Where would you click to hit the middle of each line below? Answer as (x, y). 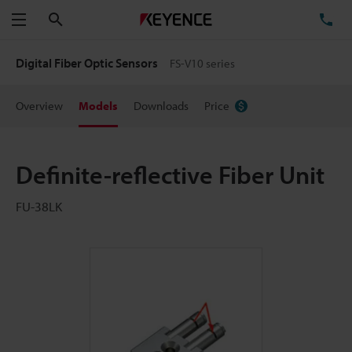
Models (98, 106)
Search (81, 19)
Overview (39, 106)
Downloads (161, 106)
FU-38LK (39, 206)
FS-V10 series (203, 63)
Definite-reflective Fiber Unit (170, 174)
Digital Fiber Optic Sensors (88, 63)
